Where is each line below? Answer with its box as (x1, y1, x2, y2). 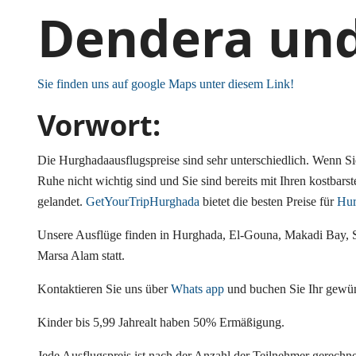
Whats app (171, 282, 224, 296)
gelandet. (37, 195, 86, 209)
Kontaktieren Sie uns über (37, 282, 171, 296)
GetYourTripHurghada (86, 195, 199, 209)
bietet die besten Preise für (199, 195, 337, 209)
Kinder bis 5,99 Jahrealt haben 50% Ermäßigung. (37, 315, 284, 330)
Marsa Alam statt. (37, 249, 125, 263)
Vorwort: (37, 106, 161, 145)
